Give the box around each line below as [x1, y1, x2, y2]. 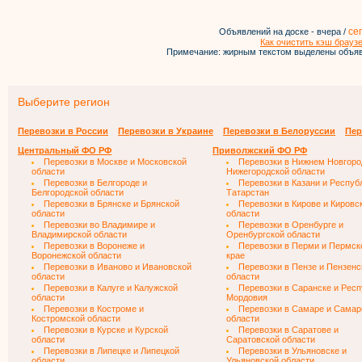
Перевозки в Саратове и [238, 325, 339, 335]
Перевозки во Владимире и [44, 220, 155, 229]
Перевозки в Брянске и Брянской [44, 199, 179, 208]
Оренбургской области [226, 229, 320, 239]
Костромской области [32, 314, 120, 323]
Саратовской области [226, 335, 315, 344]
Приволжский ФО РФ [213, 145, 307, 155]
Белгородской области [32, 187, 124, 197]
